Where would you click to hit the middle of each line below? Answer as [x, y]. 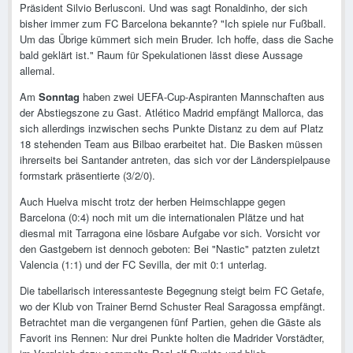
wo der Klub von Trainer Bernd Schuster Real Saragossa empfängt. [173, 307]
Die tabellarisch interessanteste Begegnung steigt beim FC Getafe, [172, 291]
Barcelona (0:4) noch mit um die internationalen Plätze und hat [162, 217]
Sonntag [59, 97]
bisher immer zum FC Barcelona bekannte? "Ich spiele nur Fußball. [173, 24]
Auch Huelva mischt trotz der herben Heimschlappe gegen [152, 202]
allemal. [37, 71]
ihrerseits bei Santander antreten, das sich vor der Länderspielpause [175, 160]
